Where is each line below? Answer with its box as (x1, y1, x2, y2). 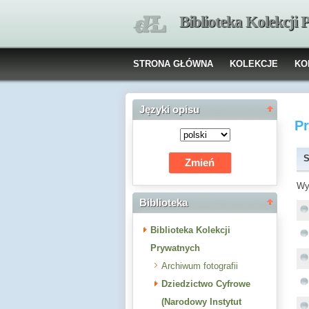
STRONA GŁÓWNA (133, 59, 213, 69)
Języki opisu (139, 104, 199, 115)
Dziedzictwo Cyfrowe (161, 279, 250, 289)
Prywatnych (150, 243, 200, 253)
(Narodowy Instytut (161, 297, 241, 307)
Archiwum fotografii (161, 261, 238, 271)
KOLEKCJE (230, 59, 278, 69)
